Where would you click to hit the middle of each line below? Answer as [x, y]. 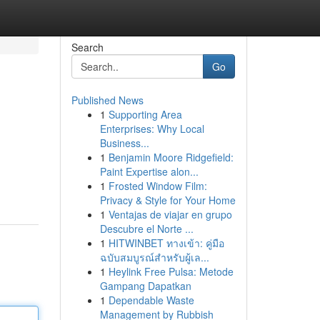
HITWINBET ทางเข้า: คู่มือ [166, 243]
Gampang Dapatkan [145, 286]
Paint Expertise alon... [149, 171]
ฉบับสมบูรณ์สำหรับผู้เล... [154, 257]
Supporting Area [145, 114]
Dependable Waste [151, 300]
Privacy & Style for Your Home [167, 200]
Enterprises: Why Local [152, 129]
